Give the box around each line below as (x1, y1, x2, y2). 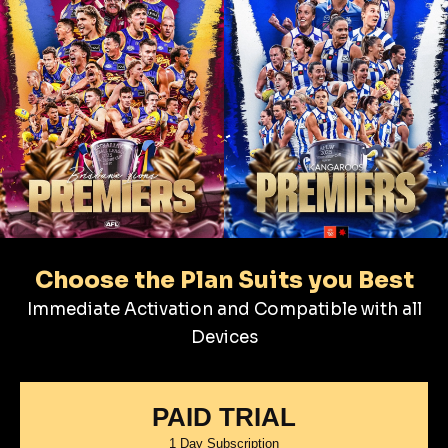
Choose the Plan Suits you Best (34, 265, 414, 295)
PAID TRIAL (152, 401, 296, 432)
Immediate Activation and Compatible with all (26, 298, 422, 320)
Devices (190, 326, 258, 348)
